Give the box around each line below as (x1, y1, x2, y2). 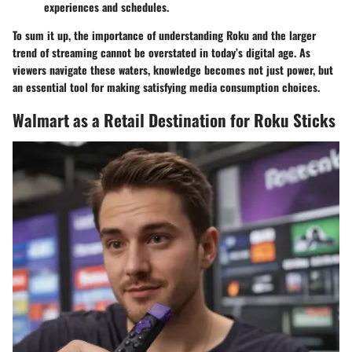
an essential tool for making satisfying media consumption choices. (13, 79, 320, 96)
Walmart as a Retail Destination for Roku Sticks (13, 108, 335, 133)
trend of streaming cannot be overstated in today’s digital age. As (13, 44, 310, 61)
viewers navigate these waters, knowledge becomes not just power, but (13, 61, 333, 79)
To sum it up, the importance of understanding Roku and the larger (13, 27, 316, 44)
